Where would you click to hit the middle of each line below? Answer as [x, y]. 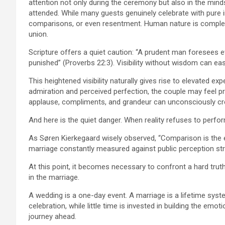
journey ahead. [52, 216]
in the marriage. [54, 177]
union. [38, 34]
